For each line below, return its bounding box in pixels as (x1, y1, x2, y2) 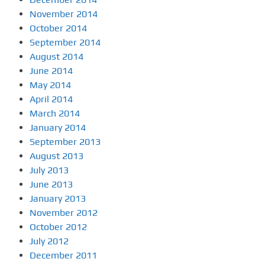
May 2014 (30, 79, 71, 91)
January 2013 (30, 193, 86, 204)
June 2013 (30, 179, 73, 190)
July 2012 (30, 235, 69, 247)
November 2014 (30, 8, 98, 20)
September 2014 (30, 37, 101, 48)
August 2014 (30, 51, 83, 62)
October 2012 (30, 221, 87, 232)
